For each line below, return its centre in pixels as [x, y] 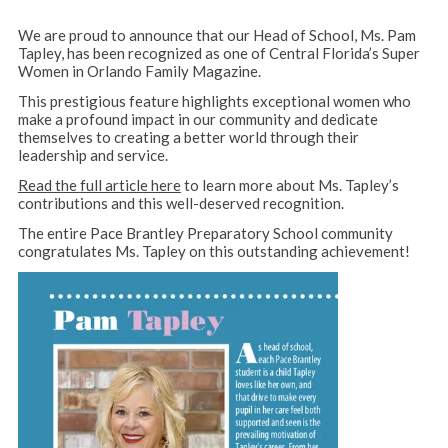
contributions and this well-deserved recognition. [180, 203]
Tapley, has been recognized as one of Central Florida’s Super [218, 53]
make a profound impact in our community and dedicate [197, 119]
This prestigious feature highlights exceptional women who [214, 101]
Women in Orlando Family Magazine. [139, 71]
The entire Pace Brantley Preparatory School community [205, 233]
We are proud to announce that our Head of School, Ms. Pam [216, 35]
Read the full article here [99, 185]
